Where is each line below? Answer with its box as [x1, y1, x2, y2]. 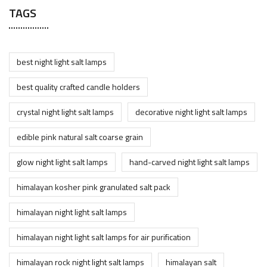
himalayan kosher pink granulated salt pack [17, 181, 170, 194]
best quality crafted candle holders [17, 80, 140, 94]
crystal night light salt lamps [17, 105, 114, 119]
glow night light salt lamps [17, 156, 108, 169]
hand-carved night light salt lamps [129, 156, 250, 169]
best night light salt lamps [17, 55, 107, 69]
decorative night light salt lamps [135, 105, 247, 119]
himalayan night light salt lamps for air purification [17, 231, 191, 244]
